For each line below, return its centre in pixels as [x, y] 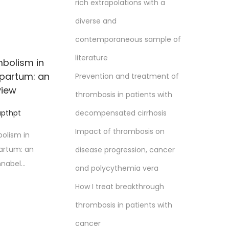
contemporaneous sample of [128, 39]
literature [91, 58]
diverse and [96, 21]
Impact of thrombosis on [120, 131]
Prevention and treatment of [127, 76]
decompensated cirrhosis [121, 113]
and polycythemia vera [117, 168]
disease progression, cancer [125, 150]
